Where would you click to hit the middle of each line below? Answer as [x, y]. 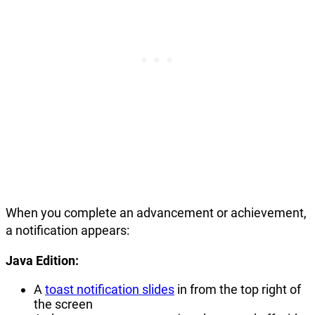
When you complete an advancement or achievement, [156, 213]
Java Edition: [42, 261]
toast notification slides [110, 290]
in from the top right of [238, 290]
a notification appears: [67, 231]
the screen [63, 304]
